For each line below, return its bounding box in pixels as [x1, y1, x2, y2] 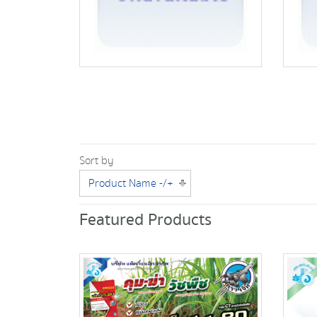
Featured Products [79, 207, 212, 233]
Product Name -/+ [88, 175, 173, 191]
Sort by [79, 152, 114, 168]
